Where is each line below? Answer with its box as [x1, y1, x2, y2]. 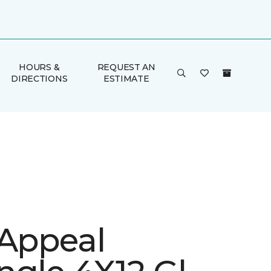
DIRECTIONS [11, 73, 68, 84]
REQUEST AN [97, 62, 155, 73]
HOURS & [19, 62, 60, 73]
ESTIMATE [103, 73, 149, 84]
